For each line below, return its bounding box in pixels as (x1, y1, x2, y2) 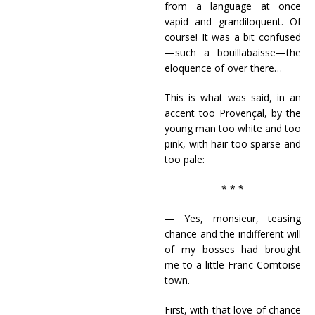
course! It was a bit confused (165, 30, 301, 44)
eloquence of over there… (165, 61, 282, 75)
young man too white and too (165, 122, 301, 135)
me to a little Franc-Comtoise (165, 258, 301, 271)
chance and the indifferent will (165, 227, 301, 240)
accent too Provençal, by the (165, 106, 301, 120)
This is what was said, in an (165, 91, 301, 104)
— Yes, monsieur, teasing (165, 212, 301, 225)
